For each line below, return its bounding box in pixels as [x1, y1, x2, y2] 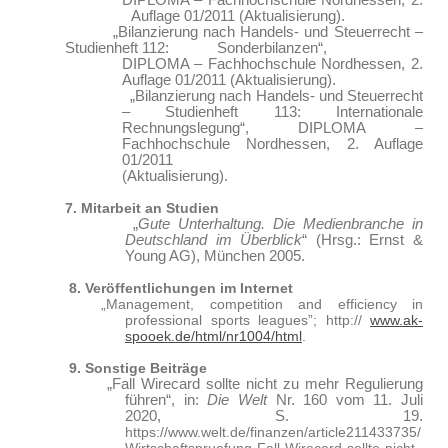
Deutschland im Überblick [125, 232, 303, 248]
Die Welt [207, 392, 267, 408]
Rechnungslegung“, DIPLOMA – [121, 120, 423, 136]
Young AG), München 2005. [125, 248, 305, 264]
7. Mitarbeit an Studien [65, 200, 219, 216]
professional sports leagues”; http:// [125, 312, 370, 328]
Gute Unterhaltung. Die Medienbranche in [138, 216, 423, 232]
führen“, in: [125, 392, 208, 408]
